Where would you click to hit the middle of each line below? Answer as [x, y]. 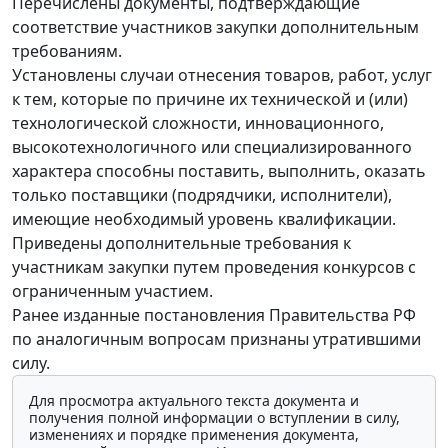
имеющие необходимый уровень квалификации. [204, 218]
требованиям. [67, 50]
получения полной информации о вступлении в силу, [214, 417]
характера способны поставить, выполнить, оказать [219, 170]
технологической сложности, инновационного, [198, 122]
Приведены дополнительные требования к [181, 242]
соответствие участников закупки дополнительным [215, 26]
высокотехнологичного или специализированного [212, 146]
